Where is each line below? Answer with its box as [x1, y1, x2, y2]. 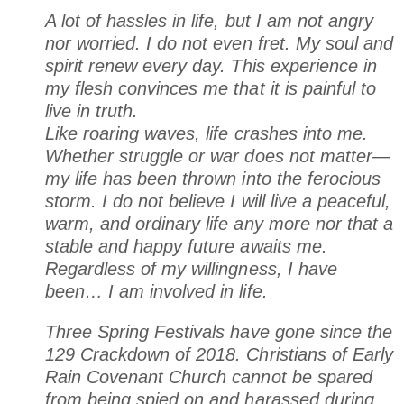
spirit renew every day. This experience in [45, 56, 377, 76]
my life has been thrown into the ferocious [45, 169, 381, 188]
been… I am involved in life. [45, 281, 273, 301]
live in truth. [45, 101, 139, 121]
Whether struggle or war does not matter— [45, 146, 390, 166]
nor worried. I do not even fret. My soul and [45, 33, 393, 53]
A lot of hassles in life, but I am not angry [45, 11, 373, 31]
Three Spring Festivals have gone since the [45, 321, 392, 342]
